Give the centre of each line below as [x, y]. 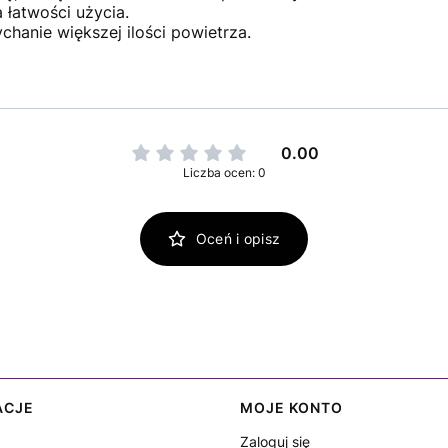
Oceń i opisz [238, 238]
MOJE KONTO [291, 407]
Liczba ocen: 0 [224, 172]
